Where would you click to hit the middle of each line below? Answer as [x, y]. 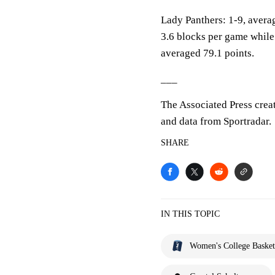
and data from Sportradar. [216, 121]
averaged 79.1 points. [207, 53]
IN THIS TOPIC [190, 214]
